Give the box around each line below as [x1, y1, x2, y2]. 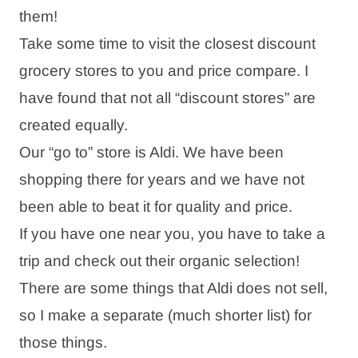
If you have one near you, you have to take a [19, 225, 325, 242]
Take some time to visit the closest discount [19, 34, 316, 52]
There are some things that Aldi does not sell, [19, 279, 328, 296]
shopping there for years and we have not [19, 170, 304, 188]
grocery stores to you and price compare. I [19, 62, 308, 79]
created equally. [19, 116, 128, 133]
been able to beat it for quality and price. [19, 197, 292, 215]
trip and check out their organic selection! [19, 252, 300, 269]
